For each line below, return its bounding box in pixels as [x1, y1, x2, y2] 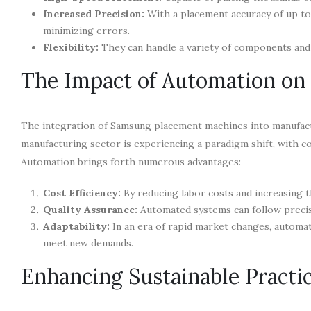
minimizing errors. [43, 24, 130, 37]
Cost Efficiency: [43, 186, 121, 199]
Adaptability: [43, 219, 110, 233]
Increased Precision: [43, 7, 144, 20]
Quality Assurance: [43, 203, 137, 216]
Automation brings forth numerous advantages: [21, 155, 241, 168]
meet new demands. [43, 236, 133, 249]
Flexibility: [43, 40, 99, 53]
